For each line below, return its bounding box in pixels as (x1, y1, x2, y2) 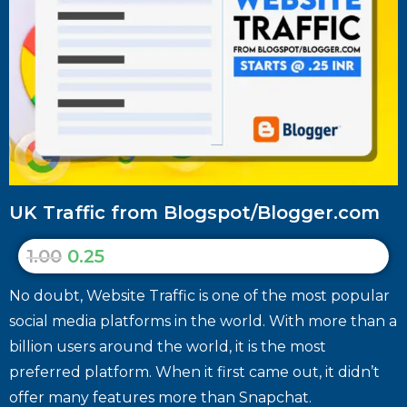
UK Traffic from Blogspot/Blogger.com (9, 201, 380, 223)
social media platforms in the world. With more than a (9, 312, 397, 330)
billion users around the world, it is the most (9, 337, 326, 355)
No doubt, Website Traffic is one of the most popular (9, 286, 390, 304)
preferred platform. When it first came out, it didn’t (9, 362, 380, 381)
